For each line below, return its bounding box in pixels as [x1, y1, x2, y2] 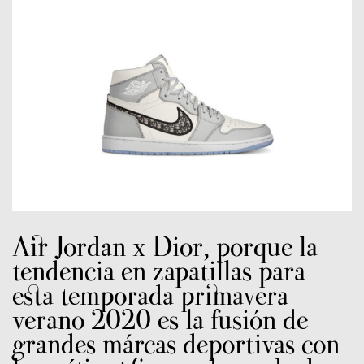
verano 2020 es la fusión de [12, 303, 308, 336]
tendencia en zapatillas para [12, 254, 305, 288]
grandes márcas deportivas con [12, 327, 340, 361]
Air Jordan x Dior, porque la [12, 230, 318, 263]
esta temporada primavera [12, 279, 288, 312]
